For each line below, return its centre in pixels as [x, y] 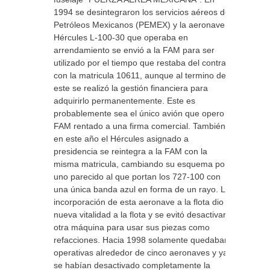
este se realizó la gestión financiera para [131, 88]
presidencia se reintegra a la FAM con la [130, 151]
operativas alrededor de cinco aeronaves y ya [141, 253]
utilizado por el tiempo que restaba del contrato [143, 63]
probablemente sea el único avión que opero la [143, 113]
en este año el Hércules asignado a [121, 139]
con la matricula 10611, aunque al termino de [140, 75]
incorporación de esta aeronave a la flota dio [139, 202]
